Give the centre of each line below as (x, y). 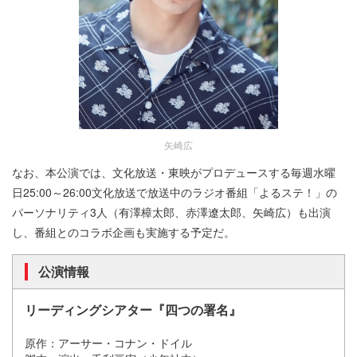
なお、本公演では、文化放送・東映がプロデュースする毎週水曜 (174, 173)
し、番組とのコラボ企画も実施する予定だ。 (124, 232)
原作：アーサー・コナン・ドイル (108, 343)
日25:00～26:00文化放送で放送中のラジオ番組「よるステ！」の (175, 192)
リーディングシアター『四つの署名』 (133, 310)
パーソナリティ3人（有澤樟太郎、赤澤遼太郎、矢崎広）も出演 (171, 212)
